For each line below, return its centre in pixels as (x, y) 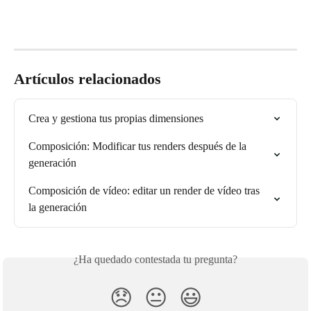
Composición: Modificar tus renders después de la (139, 146)
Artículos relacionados (87, 79)
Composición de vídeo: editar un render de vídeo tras (145, 191)
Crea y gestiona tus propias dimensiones (116, 119)
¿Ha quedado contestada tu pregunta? (155, 260)
